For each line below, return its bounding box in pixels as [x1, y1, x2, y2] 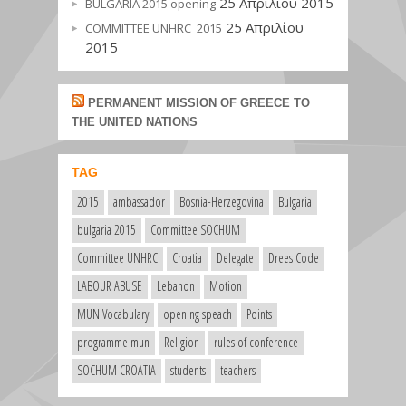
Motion [209, 277, 242, 295]
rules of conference [214, 333, 298, 351]
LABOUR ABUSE [77, 277, 142, 295]
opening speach [163, 305, 232, 323]
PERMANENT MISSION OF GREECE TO [88, 96, 310, 110]
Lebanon [157, 277, 195, 295]
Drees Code [268, 249, 319, 266]
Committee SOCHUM [150, 221, 240, 238]
